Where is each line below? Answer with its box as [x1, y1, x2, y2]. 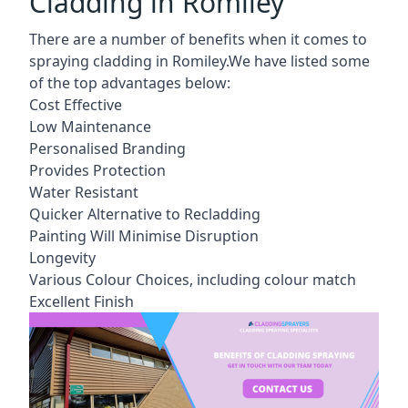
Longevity [29, 247, 96, 268]
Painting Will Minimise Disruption [29, 225, 259, 246]
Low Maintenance [29, 116, 151, 137]
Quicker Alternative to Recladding [29, 203, 260, 224]
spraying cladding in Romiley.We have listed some [29, 50, 370, 71]
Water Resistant [29, 181, 138, 202]
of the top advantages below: [29, 72, 230, 93]
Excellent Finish [29, 291, 134, 311]
